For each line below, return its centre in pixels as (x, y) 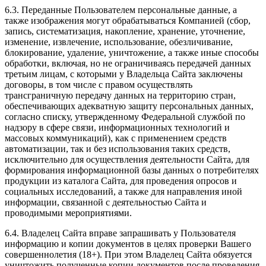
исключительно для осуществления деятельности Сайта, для (127, 160)
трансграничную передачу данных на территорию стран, (120, 96)
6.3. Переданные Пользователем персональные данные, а (121, 10)
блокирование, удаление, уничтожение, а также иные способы (132, 53)
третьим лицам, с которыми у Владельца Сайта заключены (124, 74)
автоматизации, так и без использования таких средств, (118, 149)
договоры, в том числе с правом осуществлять (99, 85)
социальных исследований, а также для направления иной (123, 192)
